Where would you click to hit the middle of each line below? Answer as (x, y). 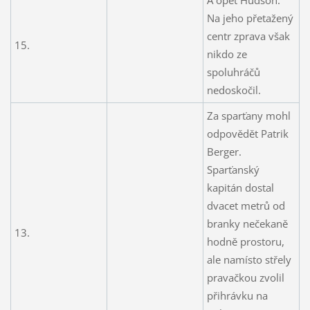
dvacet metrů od (246, 205)
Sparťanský (233, 169)
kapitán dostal (240, 187)
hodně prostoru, (245, 241)
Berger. (224, 151)
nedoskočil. (234, 90)
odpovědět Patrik (247, 133)
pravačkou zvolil (245, 277)
